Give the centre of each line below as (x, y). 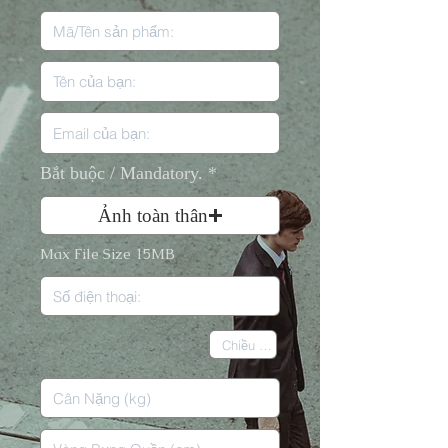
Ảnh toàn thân (152, 215)
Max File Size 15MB (107, 253)
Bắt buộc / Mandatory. (121, 173)
